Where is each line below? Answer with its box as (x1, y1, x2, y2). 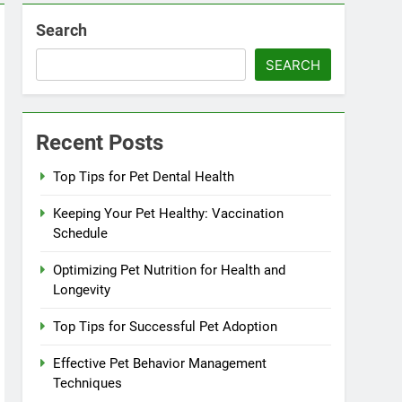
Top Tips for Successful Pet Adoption (53, 319, 278, 335)
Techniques (53, 375, 123, 391)
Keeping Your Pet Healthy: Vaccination (53, 205, 284, 222)
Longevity (53, 282, 111, 298)
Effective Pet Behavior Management (53, 355, 267, 371)
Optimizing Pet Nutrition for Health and (53, 262, 286, 278)
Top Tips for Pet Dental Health (53, 169, 235, 185)
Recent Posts (36, 130, 164, 155)
